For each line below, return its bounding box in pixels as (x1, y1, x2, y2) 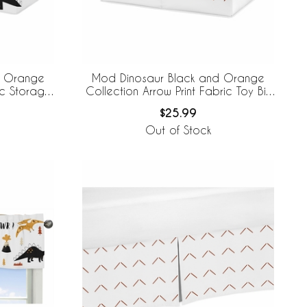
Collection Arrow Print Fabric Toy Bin (85, 84, 271, 97)
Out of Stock (145, 123, 211, 137)
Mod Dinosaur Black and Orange (92, 71, 265, 84)
